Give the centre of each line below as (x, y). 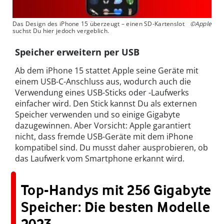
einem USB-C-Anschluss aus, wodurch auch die (103, 81)
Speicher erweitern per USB (77, 52)
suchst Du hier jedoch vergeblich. (61, 30)
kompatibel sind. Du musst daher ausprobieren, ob (111, 147)
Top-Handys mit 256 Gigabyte (116, 190)
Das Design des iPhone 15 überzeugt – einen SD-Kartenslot (98, 23)
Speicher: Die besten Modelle (116, 207)
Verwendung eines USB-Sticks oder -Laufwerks (102, 92)
